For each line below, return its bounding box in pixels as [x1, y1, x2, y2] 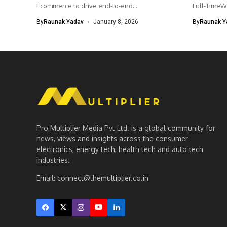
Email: [36, 173, 57, 182]
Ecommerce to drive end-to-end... [36, 2, 137, 10]
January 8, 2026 [93, 18, 138, 26]
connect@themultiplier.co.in [57, 173, 148, 182]
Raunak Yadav [44, 18, 84, 26]
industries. [36, 155, 70, 164]
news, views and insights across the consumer [36, 134, 188, 143]
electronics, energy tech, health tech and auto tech [36, 144, 203, 154]
